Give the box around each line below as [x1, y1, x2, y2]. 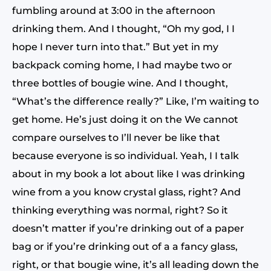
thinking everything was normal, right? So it [12, 204, 228, 216]
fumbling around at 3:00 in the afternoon [12, 5, 215, 16]
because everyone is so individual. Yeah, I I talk [12, 150, 239, 162]
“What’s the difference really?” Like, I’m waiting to [12, 96, 259, 107]
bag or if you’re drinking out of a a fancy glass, [12, 241, 238, 252]
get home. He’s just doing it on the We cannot [12, 114, 238, 125]
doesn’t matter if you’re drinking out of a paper [12, 223, 244, 234]
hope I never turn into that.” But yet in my [12, 41, 218, 53]
